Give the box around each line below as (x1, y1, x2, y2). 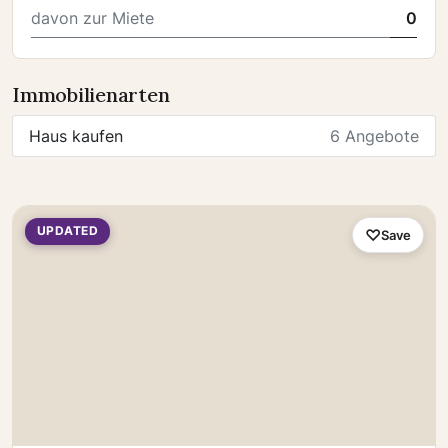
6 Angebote (330, 126, 419, 146)
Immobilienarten (12, 82, 170, 107)
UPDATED (37, 224, 99, 238)
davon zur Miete (31, 8, 154, 28)
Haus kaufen (29, 126, 123, 146)
